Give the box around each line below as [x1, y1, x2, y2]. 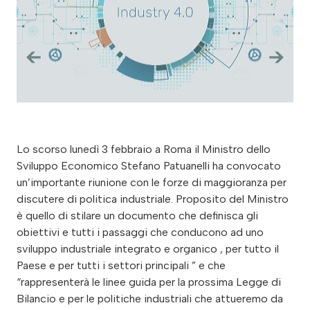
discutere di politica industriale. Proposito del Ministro [17, 192, 289, 206]
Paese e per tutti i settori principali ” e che [17, 259, 226, 273]
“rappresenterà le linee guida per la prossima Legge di [17, 275, 281, 289]
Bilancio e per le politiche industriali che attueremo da [17, 292, 283, 306]
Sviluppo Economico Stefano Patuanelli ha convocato [17, 159, 281, 173]
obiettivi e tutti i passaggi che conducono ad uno [17, 226, 264, 239]
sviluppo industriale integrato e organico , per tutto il [17, 242, 279, 256]
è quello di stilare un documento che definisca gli [17, 209, 258, 223]
